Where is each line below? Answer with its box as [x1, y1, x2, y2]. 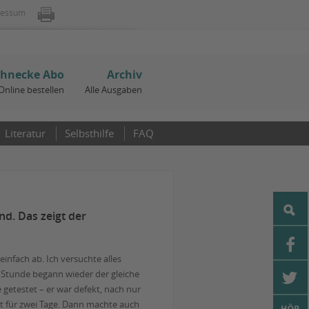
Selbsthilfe [65, 126, 114, 140]
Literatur [5, 126, 46, 140]
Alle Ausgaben [85, 83, 142, 96]
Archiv [107, 67, 142, 82]
